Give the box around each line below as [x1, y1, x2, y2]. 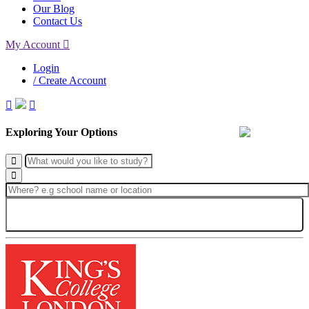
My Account [6, 39, 63, 50]
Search [140, 209, 169, 220]
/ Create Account [33, 74, 106, 86]
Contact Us [33, 15, 82, 27]
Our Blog [33, 3, 74, 14]
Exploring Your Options [6, 126, 117, 139]
